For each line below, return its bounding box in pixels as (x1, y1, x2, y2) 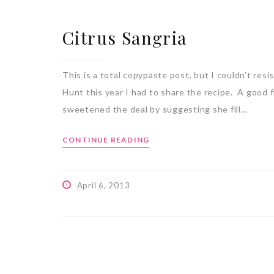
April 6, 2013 (76, 180, 130, 190)
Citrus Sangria (62, 26, 187, 49)
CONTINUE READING (62, 135, 150, 144)
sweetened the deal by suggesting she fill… (62, 104, 248, 114)
